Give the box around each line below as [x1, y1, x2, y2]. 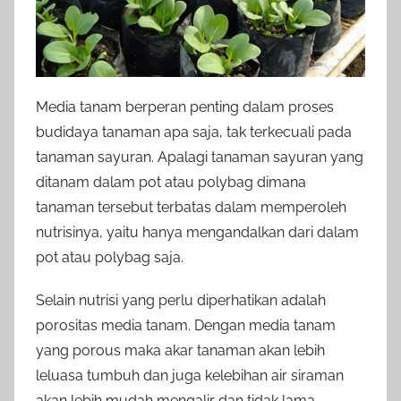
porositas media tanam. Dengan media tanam [36, 317, 336, 335]
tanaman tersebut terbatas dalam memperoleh [36, 199, 346, 217]
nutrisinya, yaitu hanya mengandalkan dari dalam [36, 224, 359, 242]
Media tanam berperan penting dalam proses [36, 98, 334, 116]
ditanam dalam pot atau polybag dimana [36, 174, 306, 192]
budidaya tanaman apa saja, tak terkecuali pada [36, 124, 352, 141]
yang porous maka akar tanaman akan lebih [36, 342, 325, 360]
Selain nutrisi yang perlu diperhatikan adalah [36, 292, 326, 310]
